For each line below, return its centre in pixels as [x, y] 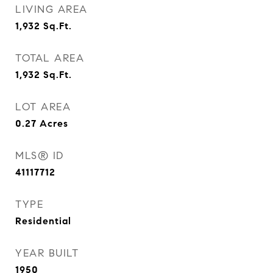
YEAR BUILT [47, 253]
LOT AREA [43, 107]
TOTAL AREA [50, 58]
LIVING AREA [51, 9]
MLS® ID [40, 156]
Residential [43, 221]
